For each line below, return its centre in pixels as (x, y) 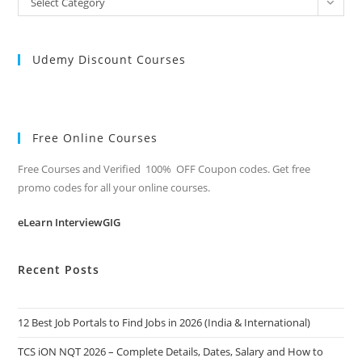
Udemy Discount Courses (109, 59)
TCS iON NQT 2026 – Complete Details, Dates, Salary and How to (171, 351)
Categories (46, 18)
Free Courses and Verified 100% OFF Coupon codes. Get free (164, 168)
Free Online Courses (95, 137)
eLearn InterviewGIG (69, 222)
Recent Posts (59, 269)
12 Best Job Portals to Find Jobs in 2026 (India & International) (164, 322)
